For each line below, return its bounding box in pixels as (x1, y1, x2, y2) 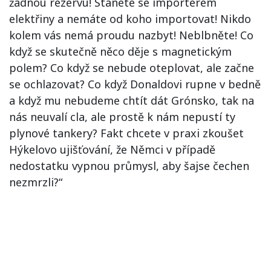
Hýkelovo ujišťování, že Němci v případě (9, 142, 215, 157)
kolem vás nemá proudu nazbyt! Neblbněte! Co (9, 27, 253, 42)
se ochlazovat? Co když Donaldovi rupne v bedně (9, 76, 261, 91)
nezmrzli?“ (9, 174, 62, 189)
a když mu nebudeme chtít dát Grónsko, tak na (9, 93, 254, 108)
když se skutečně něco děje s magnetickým (9, 44, 232, 59)
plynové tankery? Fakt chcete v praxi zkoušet (9, 125, 244, 140)
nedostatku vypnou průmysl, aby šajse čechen (9, 158, 249, 173)
